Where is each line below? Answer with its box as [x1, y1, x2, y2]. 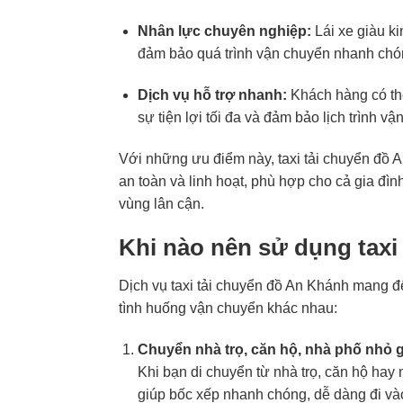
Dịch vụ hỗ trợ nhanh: [137, 86, 287, 103]
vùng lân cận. [119, 195, 204, 211]
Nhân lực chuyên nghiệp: [137, 23, 311, 40]
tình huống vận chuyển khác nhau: [119, 300, 337, 317]
